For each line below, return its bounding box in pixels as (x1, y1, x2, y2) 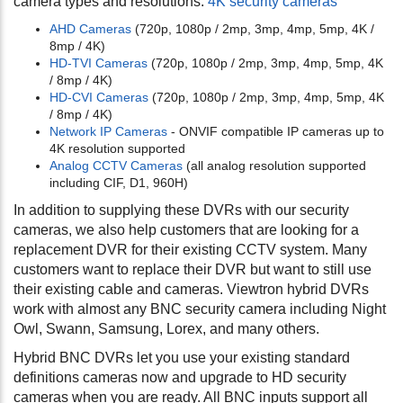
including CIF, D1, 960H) (49, 175, 188, 191)
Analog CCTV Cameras (49, 158, 183, 174)
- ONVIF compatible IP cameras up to (167, 124, 384, 139)
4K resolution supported (49, 141, 185, 157)
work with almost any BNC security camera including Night (13, 301, 386, 318)
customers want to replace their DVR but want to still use (13, 262, 372, 278)
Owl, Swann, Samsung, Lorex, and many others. (13, 321, 319, 337)
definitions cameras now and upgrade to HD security (13, 370, 346, 386)
